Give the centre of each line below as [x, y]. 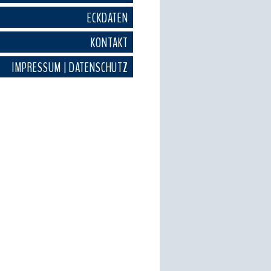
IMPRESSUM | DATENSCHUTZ [70, 68]
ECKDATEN [108, 18]
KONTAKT [109, 43]
